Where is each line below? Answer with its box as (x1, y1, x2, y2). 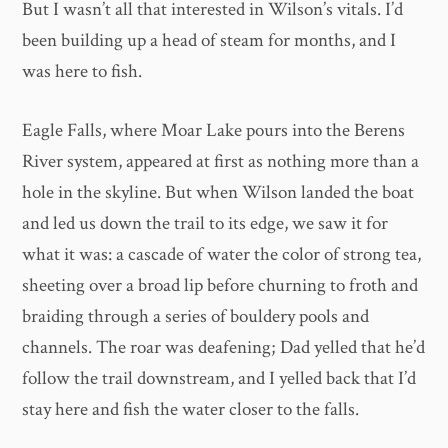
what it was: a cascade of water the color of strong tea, (22, 242, 422, 268)
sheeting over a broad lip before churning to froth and (22, 273, 419, 299)
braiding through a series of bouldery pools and (22, 304, 370, 330)
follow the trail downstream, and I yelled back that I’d (22, 366, 417, 392)
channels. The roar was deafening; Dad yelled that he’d (22, 335, 426, 361)
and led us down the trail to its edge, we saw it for (22, 211, 389, 237)
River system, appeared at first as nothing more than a (22, 149, 420, 175)
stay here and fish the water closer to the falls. (22, 397, 360, 423)
